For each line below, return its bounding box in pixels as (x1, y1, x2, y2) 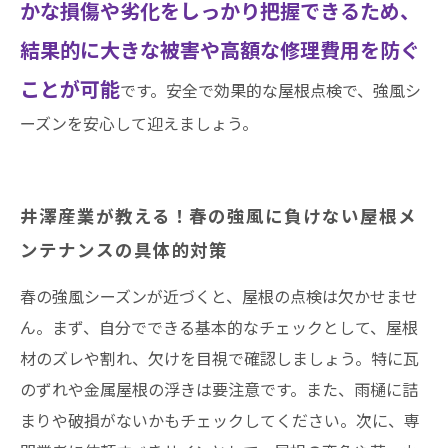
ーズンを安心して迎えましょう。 (20, 111, 258, 135)
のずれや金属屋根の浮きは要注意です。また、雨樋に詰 (20, 377, 418, 401)
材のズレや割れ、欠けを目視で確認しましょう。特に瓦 (20, 346, 419, 370)
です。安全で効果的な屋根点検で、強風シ (120, 78, 421, 102)
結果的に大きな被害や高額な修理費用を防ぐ (20, 34, 420, 64)
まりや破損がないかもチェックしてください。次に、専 (20, 408, 420, 432)
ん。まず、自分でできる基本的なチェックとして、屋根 (20, 315, 418, 339)
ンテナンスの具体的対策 (20, 236, 229, 262)
